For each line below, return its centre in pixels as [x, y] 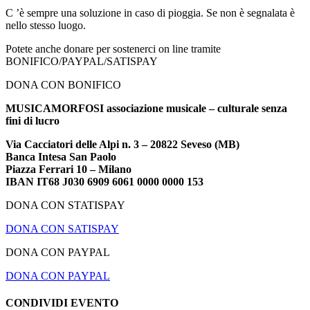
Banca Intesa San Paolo [61, 156]
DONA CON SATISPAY [62, 228]
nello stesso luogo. [46, 25]
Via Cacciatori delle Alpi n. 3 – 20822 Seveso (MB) [122, 144]
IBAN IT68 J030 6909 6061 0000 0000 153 [104, 181]
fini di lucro [33, 120]
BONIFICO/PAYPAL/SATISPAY [82, 61]
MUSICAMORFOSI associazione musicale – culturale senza [146, 108]
